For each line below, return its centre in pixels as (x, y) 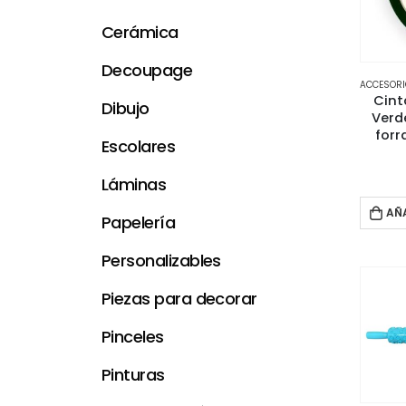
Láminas (134, 185)
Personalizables (161, 261)
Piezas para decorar (179, 299)
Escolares (139, 147)
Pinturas (133, 375)
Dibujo (126, 109)
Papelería (139, 223)
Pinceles (133, 337)
